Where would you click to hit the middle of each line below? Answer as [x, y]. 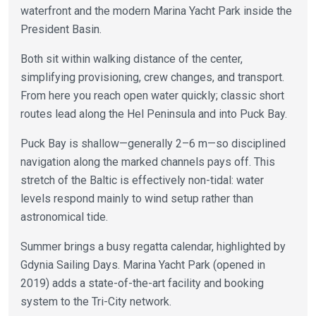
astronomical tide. [64, 217]
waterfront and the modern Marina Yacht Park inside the [156, 11]
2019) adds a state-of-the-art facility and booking [142, 283]
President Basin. [61, 29]
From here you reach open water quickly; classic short [152, 95]
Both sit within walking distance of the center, [131, 59]
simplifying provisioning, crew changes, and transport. [152, 77]
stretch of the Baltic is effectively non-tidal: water [142, 180]
